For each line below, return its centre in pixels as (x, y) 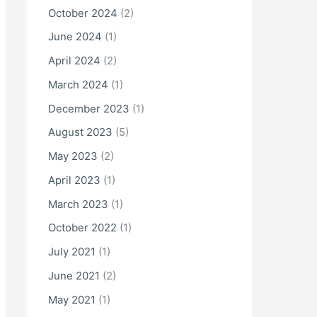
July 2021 (72, 252)
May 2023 (73, 156)
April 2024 (74, 60)
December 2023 (89, 108)
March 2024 (78, 84)
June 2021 (74, 275)
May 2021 (72, 299)
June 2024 (75, 37)
